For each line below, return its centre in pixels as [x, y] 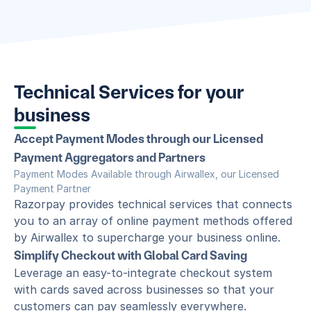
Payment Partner [52, 188]
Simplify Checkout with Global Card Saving [131, 255]
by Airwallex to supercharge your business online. [147, 237]
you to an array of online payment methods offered [153, 221]
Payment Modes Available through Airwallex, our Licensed [146, 174]
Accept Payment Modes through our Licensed [138, 138]
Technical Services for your [129, 92]
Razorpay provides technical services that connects [153, 204]
